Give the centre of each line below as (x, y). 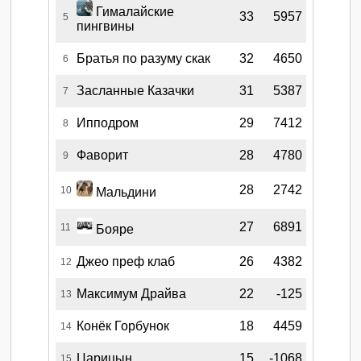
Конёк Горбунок (122, 326)
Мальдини (124, 192)
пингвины (105, 26)
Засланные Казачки (135, 90)
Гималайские (133, 11)
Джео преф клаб (125, 261)
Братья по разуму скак (143, 58)
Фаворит (102, 155)
